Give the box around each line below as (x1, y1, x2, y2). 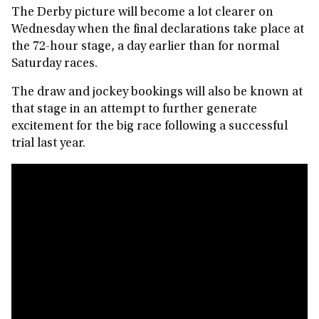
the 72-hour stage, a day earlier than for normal (11, 41, 279, 53)
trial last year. (11, 137, 88, 150)
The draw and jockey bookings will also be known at (11, 86, 303, 99)
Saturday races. (11, 58, 98, 70)
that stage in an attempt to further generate (11, 103, 257, 116)
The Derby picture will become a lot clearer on (11, 6, 273, 19)
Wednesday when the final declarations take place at (11, 23, 304, 36)
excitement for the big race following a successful (11, 120, 288, 133)
